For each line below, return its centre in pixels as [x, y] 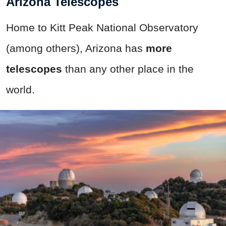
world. [20, 90]
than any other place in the [128, 69]
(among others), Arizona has [76, 48]
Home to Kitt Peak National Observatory [102, 28]
